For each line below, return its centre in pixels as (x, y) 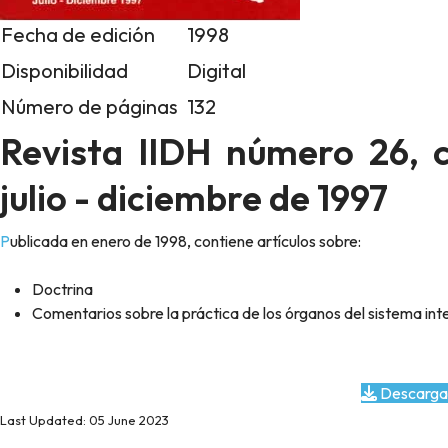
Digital (216, 70)
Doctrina (62, 289)
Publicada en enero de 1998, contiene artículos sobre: (185, 241)
